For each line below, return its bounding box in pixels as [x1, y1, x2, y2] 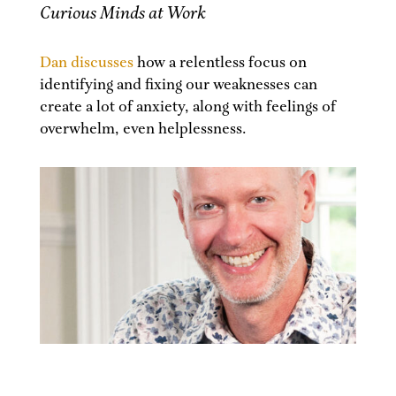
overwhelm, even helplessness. [39, 118, 247, 139]
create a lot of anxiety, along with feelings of [39, 96, 336, 117]
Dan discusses [39, 52, 133, 72]
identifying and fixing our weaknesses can [39, 74, 317, 95]
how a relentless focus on [133, 52, 307, 72]
